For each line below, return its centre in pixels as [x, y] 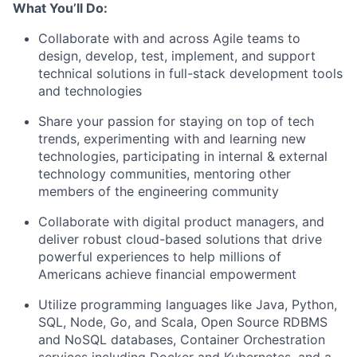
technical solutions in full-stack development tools [190, 73]
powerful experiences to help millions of [160, 257]
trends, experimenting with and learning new [172, 139]
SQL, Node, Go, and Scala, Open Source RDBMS [183, 322]
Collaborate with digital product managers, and [181, 222]
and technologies [90, 91]
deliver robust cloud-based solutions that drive [180, 239]
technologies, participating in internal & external [183, 156]
